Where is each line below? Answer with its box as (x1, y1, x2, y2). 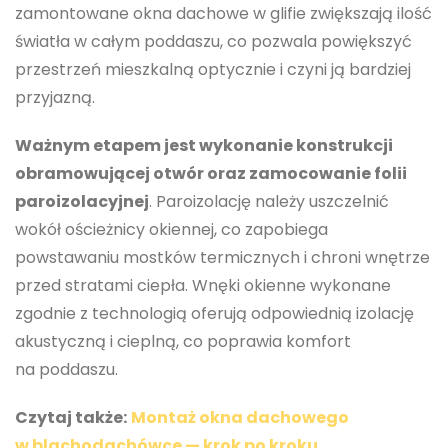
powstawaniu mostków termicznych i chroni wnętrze (15, 246, 430, 269)
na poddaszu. (15, 358, 118, 381)
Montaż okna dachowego (131, 406, 349, 429)
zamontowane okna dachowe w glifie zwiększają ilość (15, 2, 432, 25)
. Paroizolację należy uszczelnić (149, 190, 389, 213)
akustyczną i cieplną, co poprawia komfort (15, 330, 351, 353)
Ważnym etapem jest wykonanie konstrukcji (15, 134, 393, 157)
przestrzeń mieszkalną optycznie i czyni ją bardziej (15, 58, 411, 81)
